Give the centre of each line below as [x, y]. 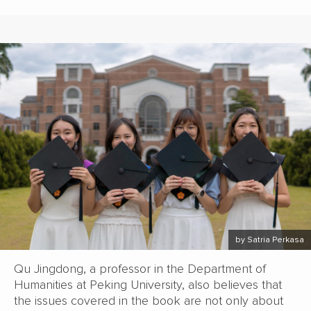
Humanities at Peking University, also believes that [148, 285]
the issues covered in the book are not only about [149, 301]
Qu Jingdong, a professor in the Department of [140, 269]
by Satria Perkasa [270, 240]
